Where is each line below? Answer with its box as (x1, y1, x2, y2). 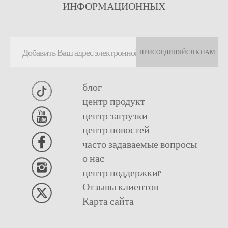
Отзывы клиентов (82, 180, 158, 192)
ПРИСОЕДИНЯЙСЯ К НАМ (139, 48, 215, 55)
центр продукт (82, 95, 145, 107)
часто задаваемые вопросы (82, 137, 197, 150)
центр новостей (82, 123, 150, 135)
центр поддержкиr (82, 166, 161, 178)
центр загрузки (82, 109, 148, 121)
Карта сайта (82, 194, 134, 207)
